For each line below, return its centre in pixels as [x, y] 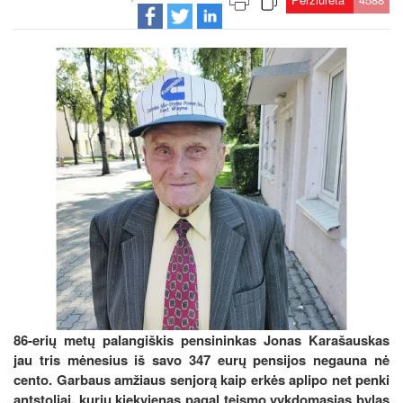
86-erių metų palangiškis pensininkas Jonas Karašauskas [201, 340]
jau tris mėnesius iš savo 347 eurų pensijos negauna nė [201, 359]
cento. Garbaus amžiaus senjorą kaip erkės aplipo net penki [201, 379]
